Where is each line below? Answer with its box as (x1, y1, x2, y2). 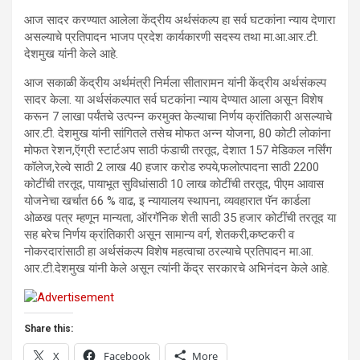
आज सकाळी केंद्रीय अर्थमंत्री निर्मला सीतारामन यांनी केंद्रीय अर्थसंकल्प (24, 76, 326, 90)
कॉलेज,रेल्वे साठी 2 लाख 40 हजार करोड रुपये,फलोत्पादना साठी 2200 (24, 160, 319, 174)
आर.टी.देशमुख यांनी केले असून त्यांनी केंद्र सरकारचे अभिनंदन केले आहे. (24, 261, 329, 276)
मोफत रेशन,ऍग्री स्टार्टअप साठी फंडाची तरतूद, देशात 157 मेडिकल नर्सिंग (24, 143, 332, 157)
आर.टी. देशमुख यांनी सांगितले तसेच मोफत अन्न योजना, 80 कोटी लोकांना (24, 126, 330, 141)
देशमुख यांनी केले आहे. (24, 47, 118, 61)
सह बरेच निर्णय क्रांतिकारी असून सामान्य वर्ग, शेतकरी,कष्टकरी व (24, 227, 294, 242)
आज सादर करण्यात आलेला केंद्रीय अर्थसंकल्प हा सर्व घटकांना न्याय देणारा (24, 13, 335, 27)
